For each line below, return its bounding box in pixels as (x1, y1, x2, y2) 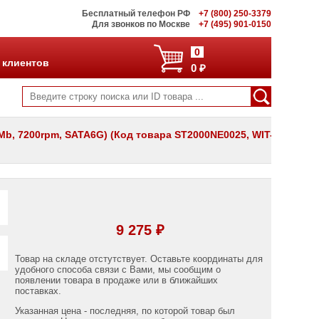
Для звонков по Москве (91, 19, 190, 29)
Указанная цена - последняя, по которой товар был (15, 305, 236, 316)
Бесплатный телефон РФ (81, 9, 190, 19)
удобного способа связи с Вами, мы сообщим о (15, 263, 221, 275)
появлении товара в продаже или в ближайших (15, 274, 219, 286)
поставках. (15, 285, 62, 296)
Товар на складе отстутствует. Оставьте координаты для (15, 253, 263, 264)
